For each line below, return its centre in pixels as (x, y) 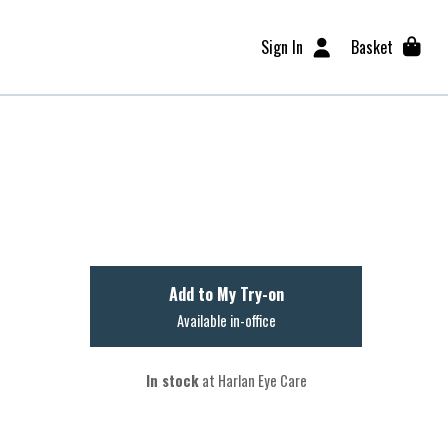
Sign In (282, 47)
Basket (371, 47)
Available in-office (226, 320)
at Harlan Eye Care (252, 380)
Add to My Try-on (226, 294)
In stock (172, 380)
